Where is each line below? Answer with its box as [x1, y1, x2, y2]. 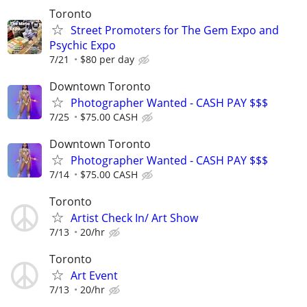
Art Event [71, 268, 118, 284]
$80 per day [80, 52, 134, 66]
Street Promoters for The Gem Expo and [71, 22, 279, 38]
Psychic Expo [49, 37, 116, 53]
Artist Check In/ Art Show [71, 210, 198, 226]
